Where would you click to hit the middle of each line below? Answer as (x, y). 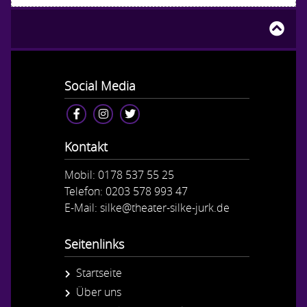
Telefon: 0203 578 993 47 (126, 191)
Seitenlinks (94, 244)
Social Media (100, 85)
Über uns (99, 292)
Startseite (99, 272)
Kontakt (86, 146)
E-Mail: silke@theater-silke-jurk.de (147, 207)
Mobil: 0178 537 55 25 (119, 174)
